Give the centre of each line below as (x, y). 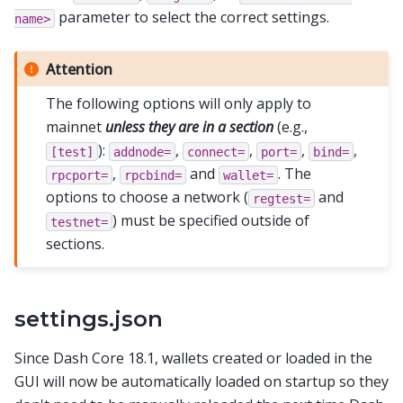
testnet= (80, 222)
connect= (216, 152)
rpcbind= (153, 175)
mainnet (76, 127)
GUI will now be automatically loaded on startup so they (201, 381)
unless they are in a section (190, 127)
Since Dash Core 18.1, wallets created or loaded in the (193, 358)
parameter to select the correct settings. (192, 18)
